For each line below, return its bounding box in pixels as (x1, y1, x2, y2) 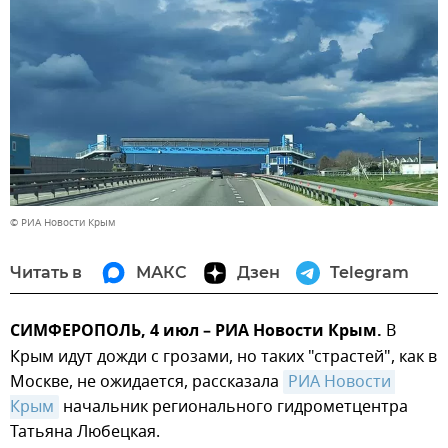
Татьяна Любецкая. (10, 420, 160, 445)
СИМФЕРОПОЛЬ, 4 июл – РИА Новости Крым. (10, 319, 386, 346)
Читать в (10, 263, 82, 283)
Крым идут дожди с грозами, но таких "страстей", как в (10, 345, 437, 370)
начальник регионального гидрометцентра (59, 395, 408, 420)
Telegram (330, 263, 409, 283)
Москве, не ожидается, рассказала (10, 370, 283, 395)
